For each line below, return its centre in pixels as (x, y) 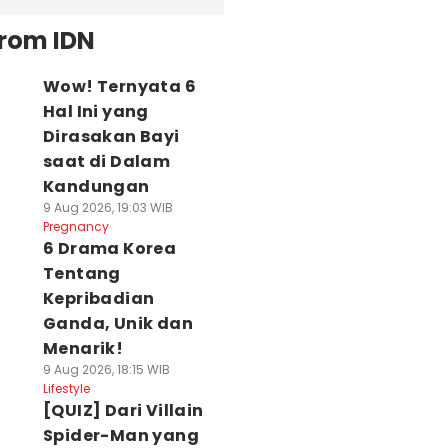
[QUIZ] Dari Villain (123, 410)
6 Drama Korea (109, 248)
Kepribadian (98, 298)
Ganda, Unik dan (117, 323)
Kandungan (96, 186)
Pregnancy (75, 226)
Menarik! (83, 348)
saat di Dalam (106, 161)
